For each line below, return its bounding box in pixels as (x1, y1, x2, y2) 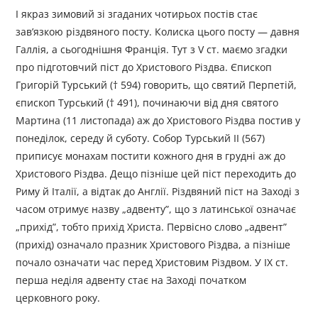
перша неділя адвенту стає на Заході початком (16, 273, 247, 287)
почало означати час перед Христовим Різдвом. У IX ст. (16, 256, 289, 270)
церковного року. (16, 291, 101, 305)
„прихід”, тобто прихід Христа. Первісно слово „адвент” (16, 220, 287, 234)
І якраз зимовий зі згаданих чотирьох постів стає (16, 7, 258, 21)
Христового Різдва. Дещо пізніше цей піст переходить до (16, 167, 297, 181)
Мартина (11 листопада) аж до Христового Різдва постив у (16, 114, 301, 128)
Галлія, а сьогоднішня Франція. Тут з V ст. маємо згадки (16, 43, 288, 57)
